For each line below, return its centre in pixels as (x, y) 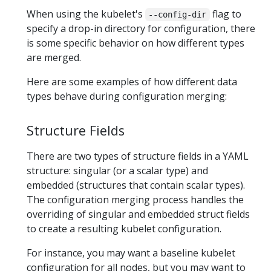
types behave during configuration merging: (127, 96)
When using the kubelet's (86, 14)
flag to (225, 14)
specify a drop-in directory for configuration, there (141, 28)
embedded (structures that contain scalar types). (136, 185)
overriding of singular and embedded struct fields (138, 214)
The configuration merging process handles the (135, 199)
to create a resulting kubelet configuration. (124, 228)
